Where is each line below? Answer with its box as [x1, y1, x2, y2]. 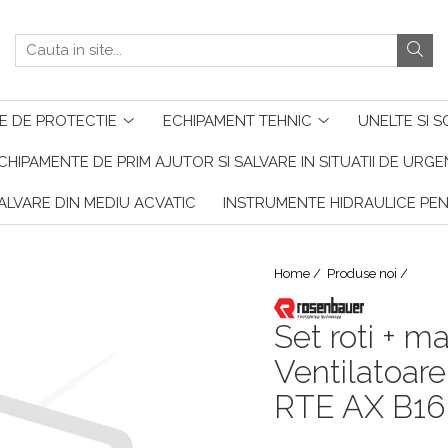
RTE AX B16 [274, 388, 445, 425]
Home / [274, 266, 324, 281]
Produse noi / [327, 266, 411, 281]
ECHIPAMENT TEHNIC [162, 112, 312, 130]
